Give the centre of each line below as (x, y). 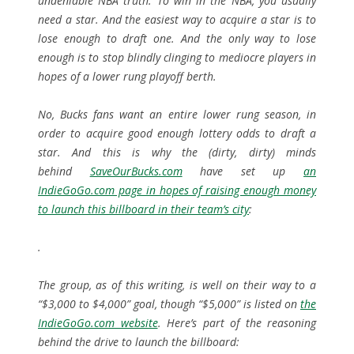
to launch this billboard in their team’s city (143, 209)
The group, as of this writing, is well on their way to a (177, 284)
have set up (243, 171)
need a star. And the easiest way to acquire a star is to (177, 19)
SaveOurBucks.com (136, 171)
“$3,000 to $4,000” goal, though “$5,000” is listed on (169, 303)
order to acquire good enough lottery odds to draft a (177, 133)
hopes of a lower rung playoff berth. (127, 76)
